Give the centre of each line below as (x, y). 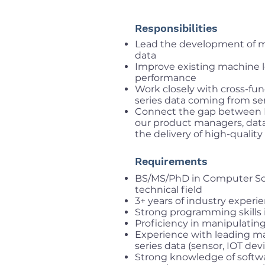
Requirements (171, 161)
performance (166, 78)
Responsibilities (176, 28)
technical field (169, 190)
